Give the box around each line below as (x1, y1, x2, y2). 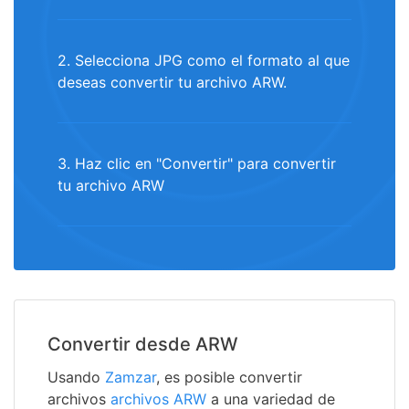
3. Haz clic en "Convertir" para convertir (58, 154, 336, 173)
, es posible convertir (156, 368, 302, 387)
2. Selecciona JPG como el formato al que (58, 51, 350, 70)
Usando (47, 368, 105, 387)
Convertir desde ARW (47, 333, 238, 356)
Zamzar (105, 368, 156, 387)
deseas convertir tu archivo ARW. (58, 73, 287, 92)
